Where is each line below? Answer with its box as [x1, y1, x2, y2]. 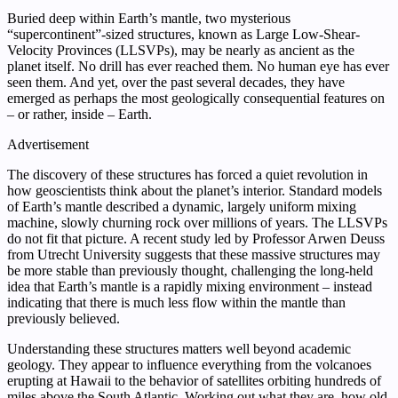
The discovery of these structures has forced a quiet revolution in [7, 167, 368, 183]
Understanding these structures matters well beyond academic [7, 341, 351, 357]
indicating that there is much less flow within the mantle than [7, 295, 346, 311]
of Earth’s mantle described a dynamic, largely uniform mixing [7, 199, 356, 215]
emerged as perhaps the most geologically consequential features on [7, 91, 385, 107]
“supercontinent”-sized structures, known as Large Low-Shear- [7, 27, 360, 43]
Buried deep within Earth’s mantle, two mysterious [7, 11, 291, 27]
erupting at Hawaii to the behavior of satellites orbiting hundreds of [7, 373, 381, 389]
